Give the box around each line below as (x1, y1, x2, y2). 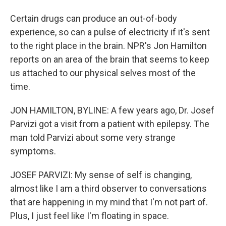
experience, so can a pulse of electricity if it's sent (10, 27, 210, 37)
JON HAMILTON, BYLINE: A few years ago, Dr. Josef (10, 105, 214, 116)
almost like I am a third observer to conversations (10, 183, 207, 194)
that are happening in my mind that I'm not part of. (10, 197, 208, 207)
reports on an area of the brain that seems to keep (10, 54, 209, 65)
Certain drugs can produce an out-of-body (10, 13, 177, 24)
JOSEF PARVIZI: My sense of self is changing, (10, 169, 192, 180)
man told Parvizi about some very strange (10, 132, 176, 143)
